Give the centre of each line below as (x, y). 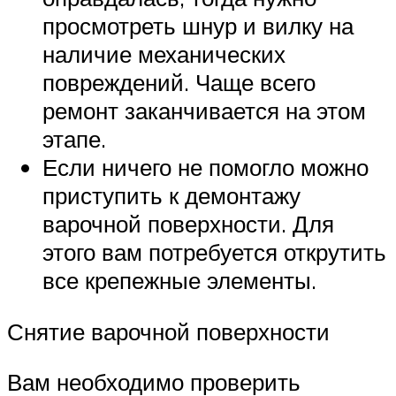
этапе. (74, 138)
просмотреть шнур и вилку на (198, 25)
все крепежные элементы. (179, 280)
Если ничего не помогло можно (206, 167)
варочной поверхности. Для (188, 223)
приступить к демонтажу (171, 195)
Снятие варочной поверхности (168, 331)
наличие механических (164, 53)
